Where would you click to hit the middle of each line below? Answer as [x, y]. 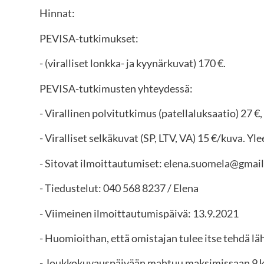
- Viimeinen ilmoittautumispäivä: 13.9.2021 [139, 213]
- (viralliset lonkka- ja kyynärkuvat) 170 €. [133, 63]
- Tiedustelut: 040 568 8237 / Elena [119, 188]
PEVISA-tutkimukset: [89, 38]
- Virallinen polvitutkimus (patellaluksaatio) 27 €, [151, 113]
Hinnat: [57, 13]
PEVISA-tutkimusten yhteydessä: [116, 88]
